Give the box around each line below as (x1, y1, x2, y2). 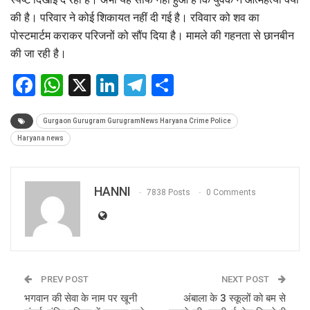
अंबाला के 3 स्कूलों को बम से (183, 291, 286, 304)
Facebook (35, 71, 131, 98)
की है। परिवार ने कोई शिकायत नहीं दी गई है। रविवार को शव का (10, 10, 259, 24)
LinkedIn (118, 71, 203, 98)
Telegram (146, 71, 239, 98)
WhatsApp (63, 71, 165, 98)
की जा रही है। (10, 46, 66, 60)
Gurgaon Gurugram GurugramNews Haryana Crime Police (43, 116, 231, 125)
